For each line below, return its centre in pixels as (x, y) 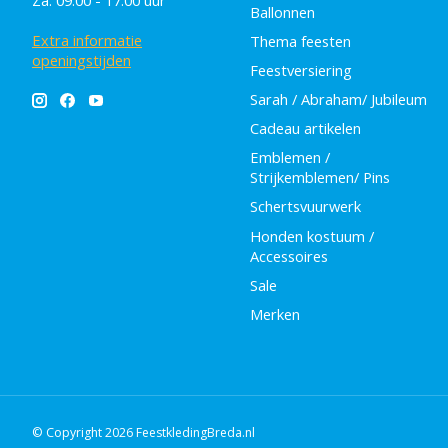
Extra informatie (87, 40)
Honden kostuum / (311, 235)
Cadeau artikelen (305, 128)
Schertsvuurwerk (305, 206)
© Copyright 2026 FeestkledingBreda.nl (143, 432)
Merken (274, 313)
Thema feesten (300, 40)
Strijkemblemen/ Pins (319, 177)
